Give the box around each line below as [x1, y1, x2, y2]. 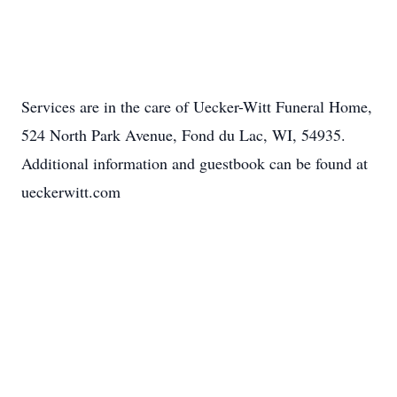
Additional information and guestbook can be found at [21, 152, 368, 174]
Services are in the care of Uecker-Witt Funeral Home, [21, 96, 372, 117]
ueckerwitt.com [21, 181, 121, 202]
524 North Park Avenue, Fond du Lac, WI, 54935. [21, 124, 346, 145]
